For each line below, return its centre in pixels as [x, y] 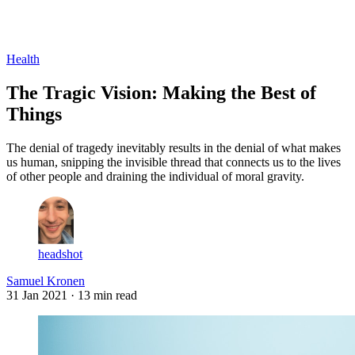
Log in [24, 31]
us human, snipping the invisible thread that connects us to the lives [174, 162]
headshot [60, 254]
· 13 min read [104, 295]
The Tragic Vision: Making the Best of [161, 92]
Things [34, 114]
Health [23, 59]
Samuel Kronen [46, 281]
